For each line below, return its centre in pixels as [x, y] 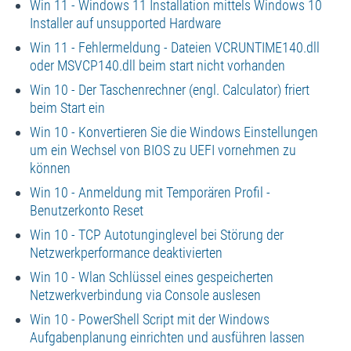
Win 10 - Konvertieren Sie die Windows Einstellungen [174, 132]
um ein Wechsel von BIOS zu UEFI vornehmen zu [163, 150]
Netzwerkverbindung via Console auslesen [145, 295]
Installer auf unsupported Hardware [125, 24]
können [50, 168]
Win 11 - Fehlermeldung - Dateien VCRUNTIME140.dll [174, 48]
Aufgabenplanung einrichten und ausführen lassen [167, 338]
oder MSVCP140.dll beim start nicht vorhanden [157, 66]
